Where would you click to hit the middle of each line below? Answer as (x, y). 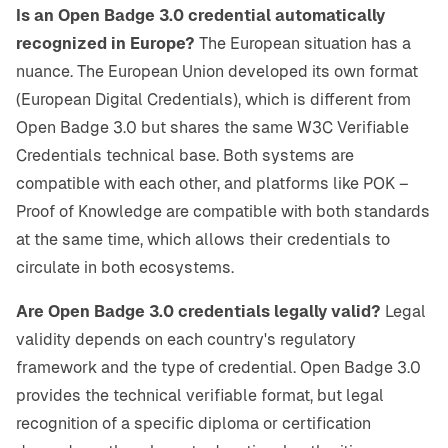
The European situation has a (303, 44)
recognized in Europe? (105, 44)
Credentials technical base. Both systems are (185, 156)
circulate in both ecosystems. (125, 268)
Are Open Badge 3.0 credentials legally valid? (198, 312)
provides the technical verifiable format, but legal (200, 396)
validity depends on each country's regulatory (186, 340)
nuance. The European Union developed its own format (217, 72)
